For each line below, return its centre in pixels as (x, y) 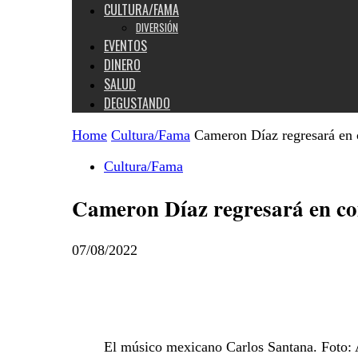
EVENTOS (125, 46)
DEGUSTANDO (137, 103)
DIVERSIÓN (157, 27)
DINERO (122, 65)
